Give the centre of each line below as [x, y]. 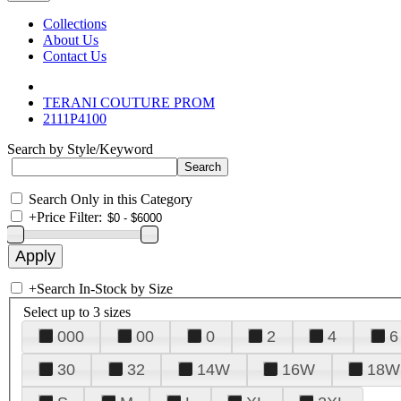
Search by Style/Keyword [80, 149]
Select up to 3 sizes [77, 311]
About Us [71, 40]
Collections [75, 24]
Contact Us [75, 56]
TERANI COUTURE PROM [129, 102]
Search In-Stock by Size [105, 289]
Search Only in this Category [111, 199]
